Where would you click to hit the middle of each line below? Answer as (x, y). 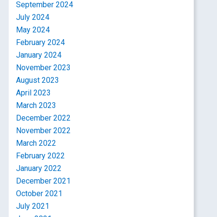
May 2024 (33, 30)
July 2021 (33, 206)
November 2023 (44, 68)
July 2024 (33, 17)
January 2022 (39, 168)
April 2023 (34, 93)
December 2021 (44, 181)
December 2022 (44, 118)
